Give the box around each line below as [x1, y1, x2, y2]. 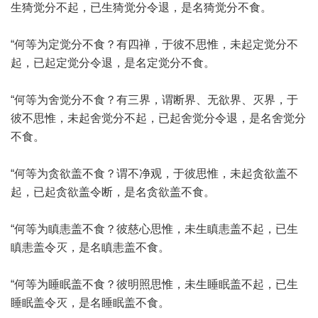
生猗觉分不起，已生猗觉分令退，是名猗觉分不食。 [11, 1, 272, 13]
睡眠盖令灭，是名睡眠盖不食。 [11, 297, 170, 309]
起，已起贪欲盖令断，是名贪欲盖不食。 [11, 186, 215, 198]
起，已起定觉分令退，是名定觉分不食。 [11, 57, 215, 69]
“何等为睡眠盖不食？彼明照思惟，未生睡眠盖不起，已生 [11, 278, 298, 290]
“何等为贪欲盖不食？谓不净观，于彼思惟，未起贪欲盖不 [11, 168, 298, 180]
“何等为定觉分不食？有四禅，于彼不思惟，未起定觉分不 [11, 38, 298, 50]
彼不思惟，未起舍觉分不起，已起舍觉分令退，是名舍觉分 [11, 112, 306, 124]
